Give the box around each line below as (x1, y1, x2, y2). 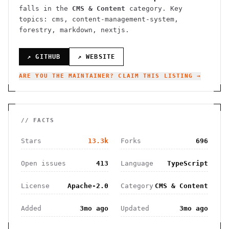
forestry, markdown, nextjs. (19, 26, 129, 34)
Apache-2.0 (67, 182, 108, 190)
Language (121, 159, 153, 167)
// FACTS (21, 117, 54, 124)
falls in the (19, 5, 72, 12)
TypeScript (167, 159, 208, 167)
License (21, 182, 50, 190)
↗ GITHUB (27, 53, 61, 60)
